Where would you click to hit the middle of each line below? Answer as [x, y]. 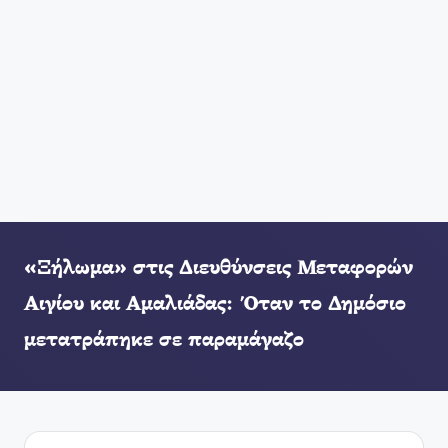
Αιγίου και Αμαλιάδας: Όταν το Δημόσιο [215, 305]
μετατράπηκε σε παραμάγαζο [164, 341]
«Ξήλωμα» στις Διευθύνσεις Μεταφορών [218, 269]
